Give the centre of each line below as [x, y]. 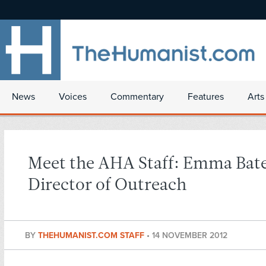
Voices [73, 97]
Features [206, 97]
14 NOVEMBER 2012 [190, 236]
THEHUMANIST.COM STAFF [92, 236]
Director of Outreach [107, 186]
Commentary [137, 97]
